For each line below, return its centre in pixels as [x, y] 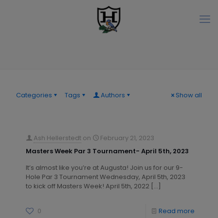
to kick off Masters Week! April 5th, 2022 [88, 186]
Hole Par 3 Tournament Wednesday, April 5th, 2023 [106, 177]
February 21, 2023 [127, 138]
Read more [177, 211]
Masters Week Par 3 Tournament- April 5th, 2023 [107, 151]
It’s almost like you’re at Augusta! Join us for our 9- [104, 168]
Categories [34, 95]
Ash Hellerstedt [57, 138]
